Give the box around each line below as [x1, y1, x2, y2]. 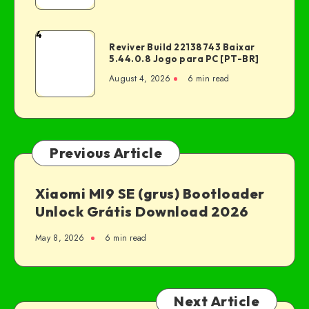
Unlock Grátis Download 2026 [35, 202, 249, 220]
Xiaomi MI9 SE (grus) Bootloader [35, 184, 265, 202]
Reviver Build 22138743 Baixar [109, 41, 255, 52]
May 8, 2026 [35, 231, 85, 244]
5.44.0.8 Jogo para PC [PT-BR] [109, 52, 259, 64]
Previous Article [50, 143, 162, 161]
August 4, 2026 [109, 72, 171, 85]
